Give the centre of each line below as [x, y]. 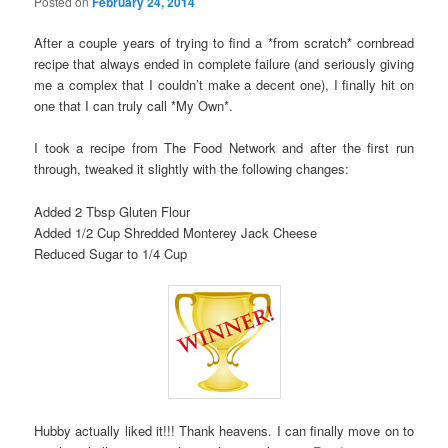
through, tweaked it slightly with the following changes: [192, 169]
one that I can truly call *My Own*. [134, 106]
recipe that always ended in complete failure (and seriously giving [224, 64]
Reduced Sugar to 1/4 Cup [111, 253]
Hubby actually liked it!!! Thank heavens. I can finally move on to [224, 430]
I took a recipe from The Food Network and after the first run [224, 148]
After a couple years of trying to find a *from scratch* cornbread [224, 43]
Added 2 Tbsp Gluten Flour [112, 211]
